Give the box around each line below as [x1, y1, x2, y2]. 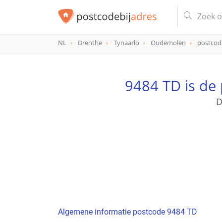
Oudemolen [151, 38, 186, 48]
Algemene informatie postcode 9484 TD [58, 207, 197, 217]
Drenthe [78, 38, 102, 48]
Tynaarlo [113, 38, 139, 48]
